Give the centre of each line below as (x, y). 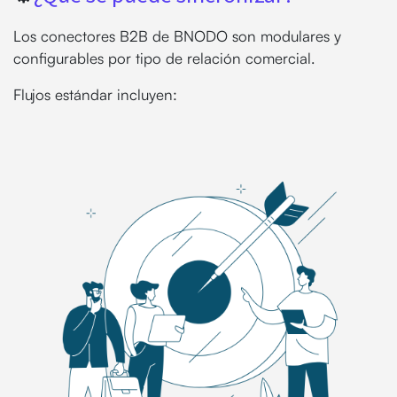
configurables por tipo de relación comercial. (166, 58)
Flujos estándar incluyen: (95, 94)
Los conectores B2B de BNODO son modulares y (177, 35)
